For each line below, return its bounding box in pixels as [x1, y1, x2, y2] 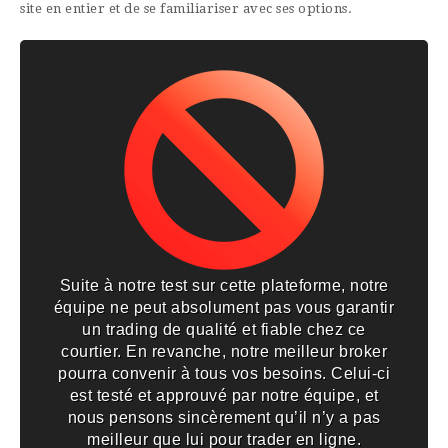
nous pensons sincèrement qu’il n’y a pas [67, 409, 381, 427]
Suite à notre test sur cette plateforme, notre [59, 277, 389, 295]
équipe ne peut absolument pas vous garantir [53, 299, 395, 317]
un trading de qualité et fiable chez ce [82, 321, 366, 339]
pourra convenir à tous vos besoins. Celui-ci [58, 365, 390, 383]
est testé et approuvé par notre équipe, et [69, 387, 379, 405]
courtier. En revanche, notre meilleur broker [61, 343, 387, 361]
